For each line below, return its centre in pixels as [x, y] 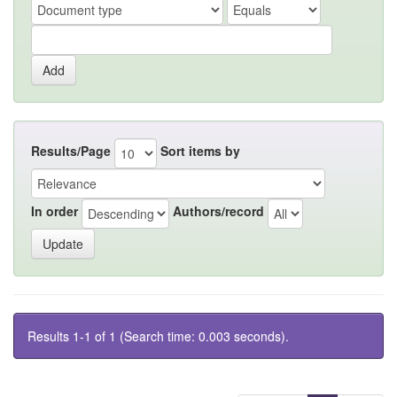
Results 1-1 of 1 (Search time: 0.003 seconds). [158, 335]
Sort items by [200, 151]
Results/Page [71, 151]
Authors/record [218, 211]
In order [54, 211]
